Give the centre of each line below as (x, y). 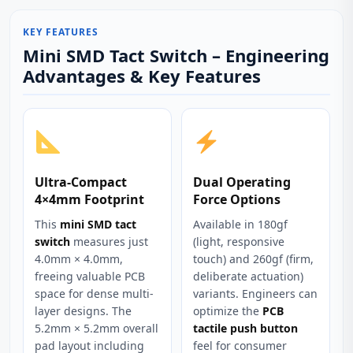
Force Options (237, 199)
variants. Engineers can (255, 294)
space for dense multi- (94, 294)
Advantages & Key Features (142, 76)
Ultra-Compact (81, 182)
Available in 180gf (240, 224)
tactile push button (245, 328)
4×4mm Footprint (89, 199)
